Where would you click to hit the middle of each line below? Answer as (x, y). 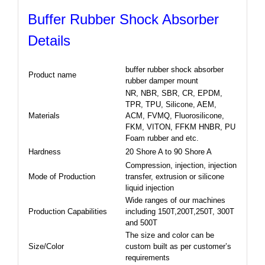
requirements (147, 257)
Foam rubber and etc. (162, 138)
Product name (52, 75)
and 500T (141, 222)
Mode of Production (62, 176)
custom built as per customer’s (178, 246)
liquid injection (149, 188)
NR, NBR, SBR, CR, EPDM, (174, 93)
